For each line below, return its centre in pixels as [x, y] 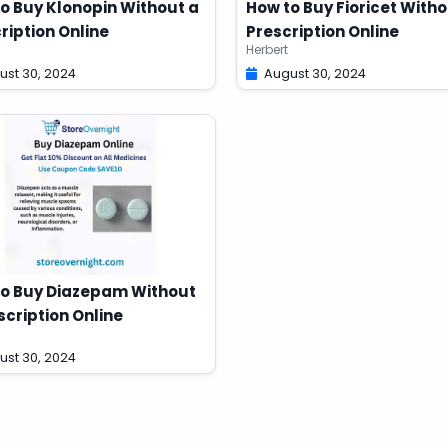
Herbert [266, 50]
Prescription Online [322, 32]
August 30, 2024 [314, 74]
